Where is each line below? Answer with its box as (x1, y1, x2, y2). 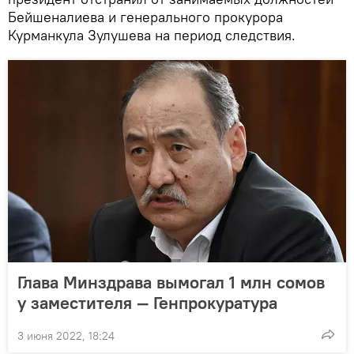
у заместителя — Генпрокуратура (17, 292, 277, 314)
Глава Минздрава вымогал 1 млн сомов (17, 271, 325, 294)
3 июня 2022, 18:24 (17, 329, 115, 344)
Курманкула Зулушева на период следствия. (8, 26, 296, 45)
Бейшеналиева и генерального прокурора (8, 8, 283, 27)
